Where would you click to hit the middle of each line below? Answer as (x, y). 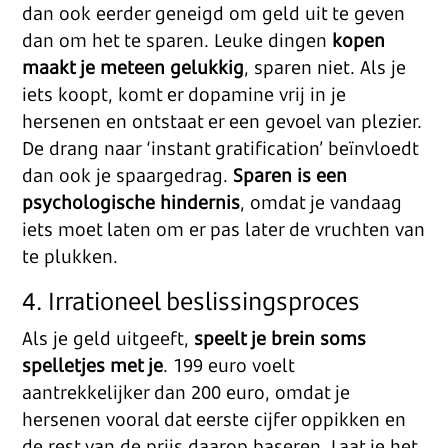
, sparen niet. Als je (325, 67)
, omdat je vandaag (321, 202)
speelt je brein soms (280, 338)
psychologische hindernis (131, 202)
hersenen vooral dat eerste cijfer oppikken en (214, 419)
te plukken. (70, 256)
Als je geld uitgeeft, (108, 338)
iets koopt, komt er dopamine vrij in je (184, 94)
